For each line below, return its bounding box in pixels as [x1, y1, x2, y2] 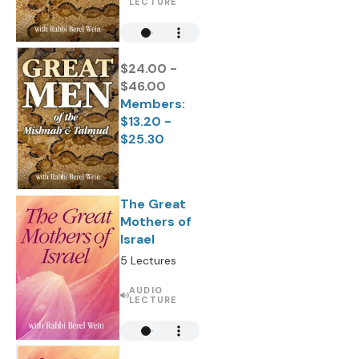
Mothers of [120, 213, 192, 230]
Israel [120, 231, 155, 248]
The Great [120, 196, 186, 212]
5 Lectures [120, 253, 176, 268]
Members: [120, 95, 185, 112]
